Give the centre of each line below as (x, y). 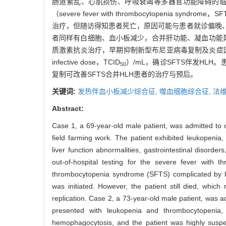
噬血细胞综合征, (186, 92)
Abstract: (68, 109)
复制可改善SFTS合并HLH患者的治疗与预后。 (125, 74)
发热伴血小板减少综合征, (119, 92)
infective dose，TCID (86, 62)
